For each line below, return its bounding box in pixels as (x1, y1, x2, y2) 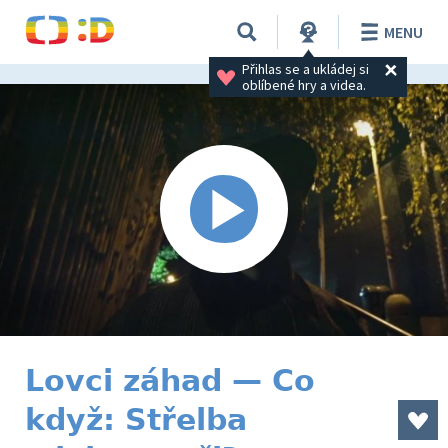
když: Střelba (25, 402, 247, 437)
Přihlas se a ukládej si (241, 59, 372, 78)
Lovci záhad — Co (25, 363, 315, 398)
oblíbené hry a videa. (241, 75, 366, 94)
